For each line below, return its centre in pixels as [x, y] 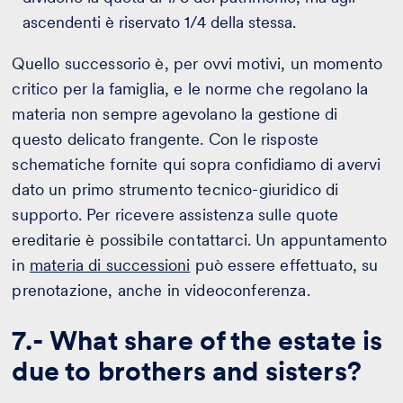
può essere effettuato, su [284, 265]
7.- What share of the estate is [197, 340]
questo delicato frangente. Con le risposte [166, 139]
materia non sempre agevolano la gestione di [175, 114]
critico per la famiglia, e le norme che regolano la [190, 89]
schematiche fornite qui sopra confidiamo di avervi [197, 165]
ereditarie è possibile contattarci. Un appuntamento [200, 240]
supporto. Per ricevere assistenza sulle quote [175, 215]
